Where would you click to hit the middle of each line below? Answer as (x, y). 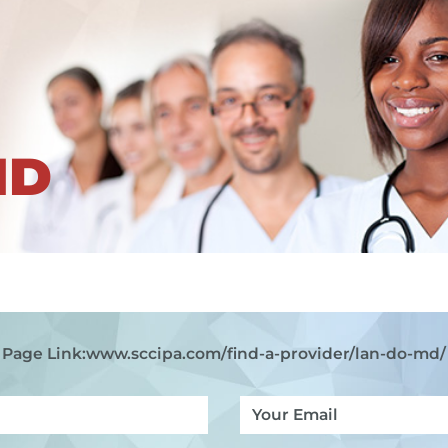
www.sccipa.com (153, 354)
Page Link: (44, 354)
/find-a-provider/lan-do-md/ (333, 354)
